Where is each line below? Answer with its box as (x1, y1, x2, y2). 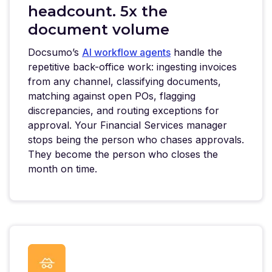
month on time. (28, 162, 97, 175)
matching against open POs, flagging (28, 89, 195, 102)
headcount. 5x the (28, 2, 168, 20)
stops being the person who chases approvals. (28, 133, 244, 146)
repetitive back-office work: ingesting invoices (28, 60, 237, 73)
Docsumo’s (28, 46, 82, 58)
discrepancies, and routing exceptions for (28, 104, 219, 117)
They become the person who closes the (28, 148, 218, 160)
